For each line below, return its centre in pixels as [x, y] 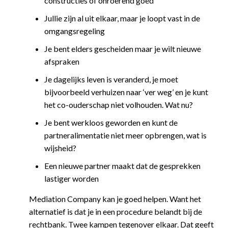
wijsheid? [60, 148]
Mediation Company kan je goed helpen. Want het [115, 199]
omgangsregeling [74, 31]
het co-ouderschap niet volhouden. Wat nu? [118, 105]
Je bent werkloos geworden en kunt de [111, 123]
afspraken [62, 62]
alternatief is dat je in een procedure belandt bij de [115, 212]
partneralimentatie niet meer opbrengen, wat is [125, 135]
